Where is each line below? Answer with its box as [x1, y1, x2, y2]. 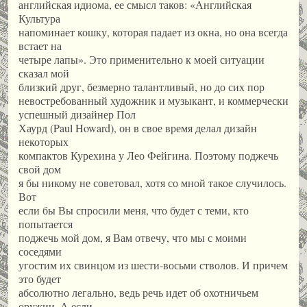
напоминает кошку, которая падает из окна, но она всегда [19, 25, 288, 40]
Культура [19, 11, 60, 26]
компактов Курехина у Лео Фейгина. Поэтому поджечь [19, 148, 278, 163]
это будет [19, 271, 61, 286]
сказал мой [19, 66, 69, 81]
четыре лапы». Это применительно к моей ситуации [19, 52, 265, 67]
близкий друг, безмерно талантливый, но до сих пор [19, 79, 265, 95]
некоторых [19, 134, 69, 149]
